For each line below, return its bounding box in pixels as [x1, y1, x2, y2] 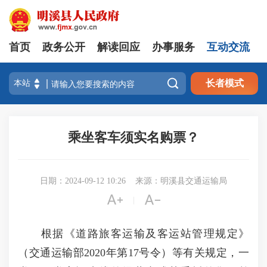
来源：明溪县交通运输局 [135, 176, 227, 185]
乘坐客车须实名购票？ [68, 130, 199, 145]
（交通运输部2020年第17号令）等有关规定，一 [18, 247, 249, 259]
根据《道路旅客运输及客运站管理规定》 [18, 228, 249, 240]
